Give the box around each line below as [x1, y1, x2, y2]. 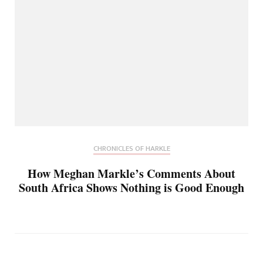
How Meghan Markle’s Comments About [28, 164, 235, 182]
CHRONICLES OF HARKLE [93, 141, 170, 155]
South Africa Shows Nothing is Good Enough [19, 178, 244, 196]
